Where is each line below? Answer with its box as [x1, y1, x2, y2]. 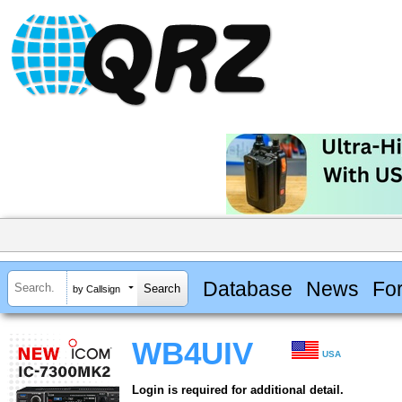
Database [202, 276, 293, 301]
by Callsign [73, 283, 120, 294]
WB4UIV [132, 336, 253, 371]
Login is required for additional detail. [132, 383, 344, 398]
